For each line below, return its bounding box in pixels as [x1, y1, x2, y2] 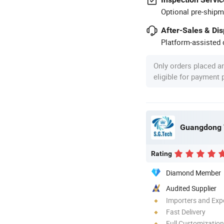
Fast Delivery [166, 206, 205, 216]
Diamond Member [166, 167, 221, 177]
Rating [151, 149, 172, 157]
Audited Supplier [166, 183, 216, 193]
